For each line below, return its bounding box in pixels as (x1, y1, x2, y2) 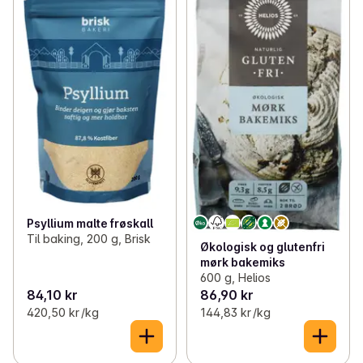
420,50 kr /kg (27, 305, 99, 319)
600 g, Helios (199, 271, 271, 284)
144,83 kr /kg (199, 305, 271, 319)
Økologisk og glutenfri (199, 240, 325, 254)
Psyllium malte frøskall (27, 216, 153, 231)
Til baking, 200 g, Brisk (27, 232, 151, 246)
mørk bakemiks (199, 255, 285, 269)
